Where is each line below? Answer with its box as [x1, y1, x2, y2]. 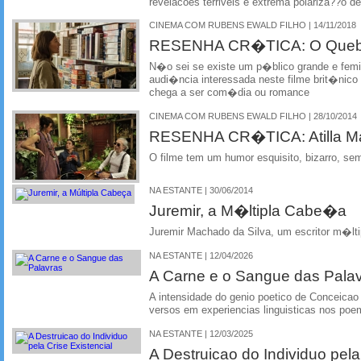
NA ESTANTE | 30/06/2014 [149, 185, 253, 195]
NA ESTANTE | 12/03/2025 [149, 328, 253, 338]
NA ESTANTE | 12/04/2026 [149, 250, 253, 260]
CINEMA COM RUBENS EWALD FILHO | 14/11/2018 [149, 20, 356, 31]
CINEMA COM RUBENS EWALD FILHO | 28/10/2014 [149, 111, 357, 121]
